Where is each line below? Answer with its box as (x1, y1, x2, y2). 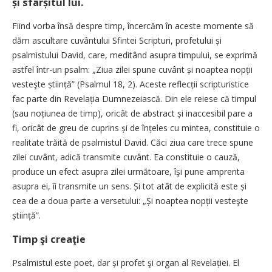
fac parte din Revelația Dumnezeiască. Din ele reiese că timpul (12, 93, 256, 105)
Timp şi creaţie (12, 233, 86, 246)
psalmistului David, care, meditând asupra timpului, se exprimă (12, 49, 257, 61)
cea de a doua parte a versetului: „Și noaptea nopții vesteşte (12, 195, 248, 207)
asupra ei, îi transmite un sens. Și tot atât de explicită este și (12, 180, 246, 192)
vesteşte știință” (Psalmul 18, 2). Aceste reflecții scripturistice (12, 78, 249, 90)
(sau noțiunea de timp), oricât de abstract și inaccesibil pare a (12, 107, 253, 120)
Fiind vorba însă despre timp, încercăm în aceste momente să (12, 20, 254, 32)
